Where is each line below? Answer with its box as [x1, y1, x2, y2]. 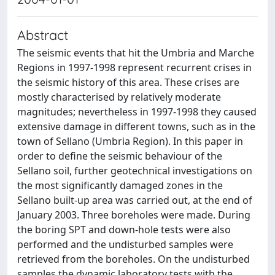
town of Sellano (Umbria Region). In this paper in [17, 134, 243, 148]
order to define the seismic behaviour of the [17, 149, 222, 163]
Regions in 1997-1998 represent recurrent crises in [17, 61, 252, 74]
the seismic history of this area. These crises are [17, 76, 239, 89]
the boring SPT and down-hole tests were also [17, 223, 231, 236]
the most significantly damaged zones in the [17, 179, 223, 192]
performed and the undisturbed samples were [17, 238, 233, 251]
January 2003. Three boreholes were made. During [17, 208, 250, 222]
